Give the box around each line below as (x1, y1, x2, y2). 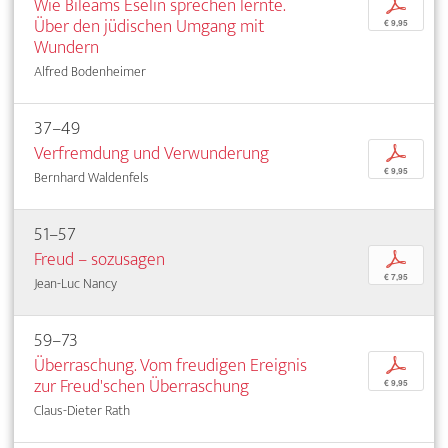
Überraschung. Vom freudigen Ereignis (34, 349, 307, 381)
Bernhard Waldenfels (34, 165, 149, 189)
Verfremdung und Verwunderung (34, 137, 269, 169)
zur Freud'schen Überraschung (34, 370, 249, 402)
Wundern (34, 31, 99, 63)
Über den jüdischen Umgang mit (34, 10, 264, 42)
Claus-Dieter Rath (34, 398, 130, 422)
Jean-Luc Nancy (34, 271, 117, 295)
